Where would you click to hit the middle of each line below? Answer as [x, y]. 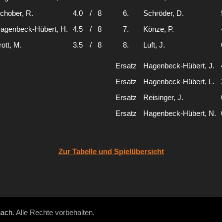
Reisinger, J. [163, 97]
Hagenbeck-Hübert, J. [179, 66]
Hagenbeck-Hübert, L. [179, 82]
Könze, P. [159, 29]
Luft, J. [154, 45]
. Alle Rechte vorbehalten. [54, 212]
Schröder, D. [164, 13]
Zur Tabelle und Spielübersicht [111, 151]
